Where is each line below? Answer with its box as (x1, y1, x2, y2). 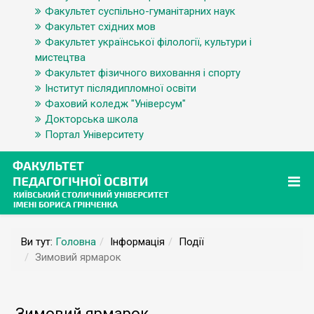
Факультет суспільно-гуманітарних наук (45, 5, 235, 18)
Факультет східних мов (45, 20, 156, 33)
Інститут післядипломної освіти (45, 82, 196, 95)
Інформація (110, 235, 165, 248)
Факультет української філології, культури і (45, 36, 252, 48)
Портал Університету (45, 128, 144, 141)
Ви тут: (21, 235, 55, 248)
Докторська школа (45, 113, 138, 125)
